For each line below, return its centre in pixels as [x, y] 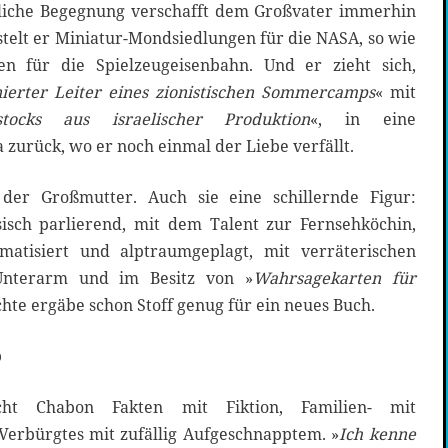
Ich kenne [377, 434]
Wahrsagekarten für [334, 278]
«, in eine [363, 119]
